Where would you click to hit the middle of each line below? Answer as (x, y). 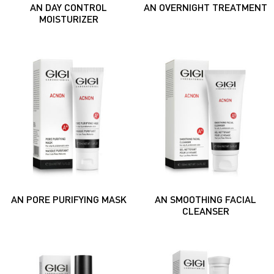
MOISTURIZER (68, 18)
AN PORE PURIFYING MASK (68, 199)
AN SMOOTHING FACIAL (206, 199)
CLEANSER (206, 210)
